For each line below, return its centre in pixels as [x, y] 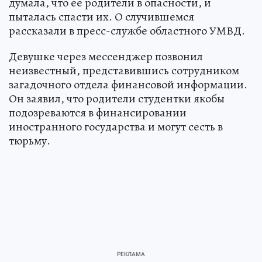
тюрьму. [30, 141]
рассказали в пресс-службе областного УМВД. [127, 31]
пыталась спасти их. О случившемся [101, 17]
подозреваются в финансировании [98, 113]
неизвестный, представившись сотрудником [124, 70]
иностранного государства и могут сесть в [116, 127]
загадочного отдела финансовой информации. [128, 85]
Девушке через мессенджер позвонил [106, 56]
